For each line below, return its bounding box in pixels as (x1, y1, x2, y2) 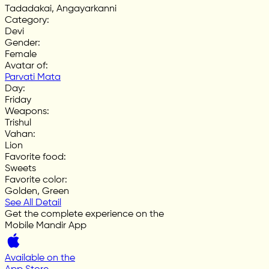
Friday (5, 95, 31, 105)
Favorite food (5, 152, 64, 162)
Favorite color (5, 175, 65, 185)
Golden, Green (5, 186, 69, 196)
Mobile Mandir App (5, 220, 86, 231)
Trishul (5, 118, 31, 128)
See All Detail (5, 198, 61, 208)
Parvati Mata (5, 72, 61, 82)
